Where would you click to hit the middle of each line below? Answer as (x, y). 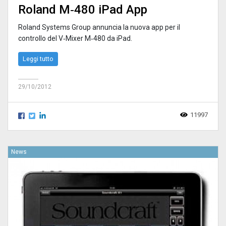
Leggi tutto (38, 59)
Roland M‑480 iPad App (83, 9)
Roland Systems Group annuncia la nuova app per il (99, 27)
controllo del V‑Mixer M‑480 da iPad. (75, 38)
